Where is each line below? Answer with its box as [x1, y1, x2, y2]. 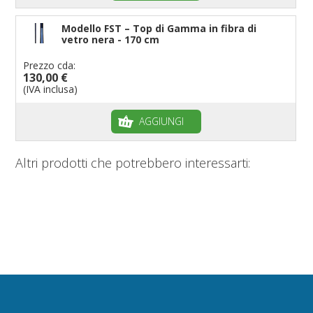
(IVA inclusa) [23, 82, 78, 96]
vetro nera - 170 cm [61, 32, 160, 46]
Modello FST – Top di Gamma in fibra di [61, 21, 257, 35]
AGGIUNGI [138, 114, 184, 128]
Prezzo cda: [23, 58, 76, 72]
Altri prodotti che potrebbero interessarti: [15, 154, 251, 171]
